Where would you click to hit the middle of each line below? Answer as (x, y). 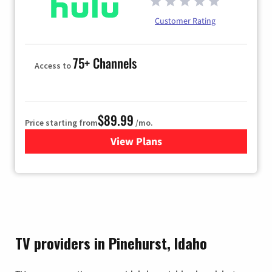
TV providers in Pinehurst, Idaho (111, 243)
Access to (54, 66)
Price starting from (61, 123)
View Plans (136, 141)
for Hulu (155, 141)
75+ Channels (105, 63)
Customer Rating (185, 21)
